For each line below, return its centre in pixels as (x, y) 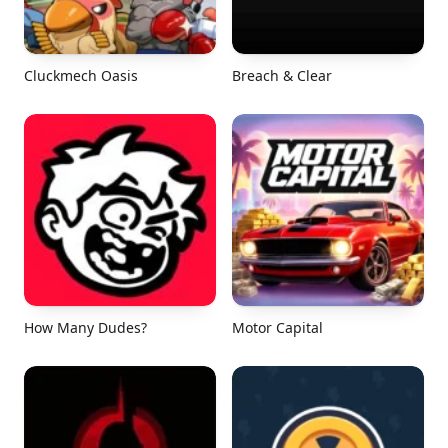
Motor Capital (277, 327)
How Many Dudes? (85, 327)
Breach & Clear (282, 75)
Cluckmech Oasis (81, 75)
